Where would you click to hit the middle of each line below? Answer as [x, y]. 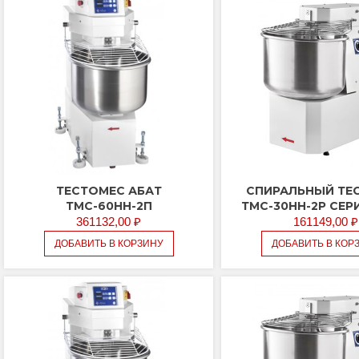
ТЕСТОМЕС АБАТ [109, 191]
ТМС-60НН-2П [109, 206]
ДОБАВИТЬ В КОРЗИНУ [109, 244]
